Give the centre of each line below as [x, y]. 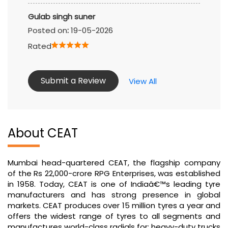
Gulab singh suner [62, 17]
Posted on [48, 31]
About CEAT [43, 133]
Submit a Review [73, 81]
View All [143, 81]
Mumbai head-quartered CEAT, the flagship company [114, 163]
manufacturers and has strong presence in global [114, 195]
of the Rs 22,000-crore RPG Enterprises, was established [114, 174]
